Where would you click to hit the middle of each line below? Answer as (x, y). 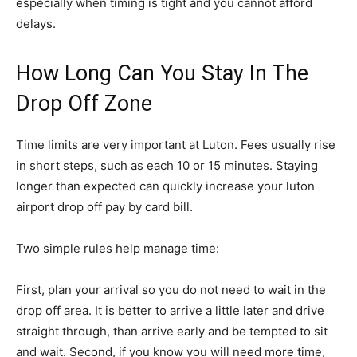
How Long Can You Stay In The (162, 73)
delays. (36, 24)
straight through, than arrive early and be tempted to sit (172, 331)
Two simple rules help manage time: (118, 248)
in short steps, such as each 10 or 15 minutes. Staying (167, 165)
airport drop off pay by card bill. (104, 207)
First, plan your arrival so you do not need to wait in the (171, 290)
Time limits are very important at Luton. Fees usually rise (176, 145)
